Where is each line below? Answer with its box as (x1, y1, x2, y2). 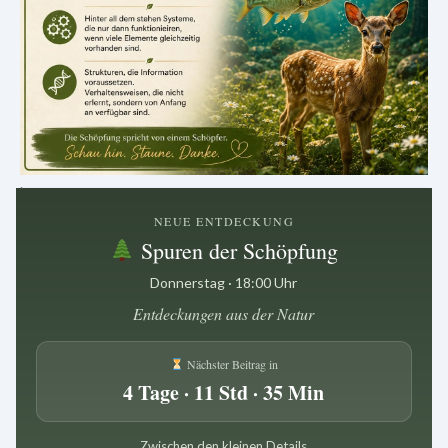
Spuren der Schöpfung (135, 235, 339, 265)
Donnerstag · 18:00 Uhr (150, 273, 298, 291)
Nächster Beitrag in (183, 355, 278, 372)
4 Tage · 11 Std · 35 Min (123, 377, 325, 407)
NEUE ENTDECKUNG (153, 212, 295, 229)
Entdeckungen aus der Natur (133, 302, 315, 324)
